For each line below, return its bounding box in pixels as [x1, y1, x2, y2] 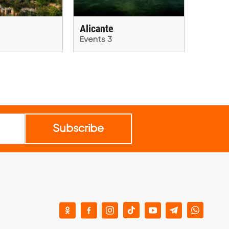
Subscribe [53, 123, 104, 134]
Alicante [80, 22, 113, 35]
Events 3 [80, 36, 112, 44]
